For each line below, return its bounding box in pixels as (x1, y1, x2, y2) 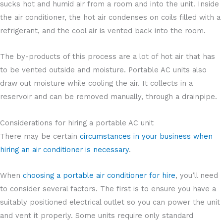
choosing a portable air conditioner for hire (23, 171, 175, 180)
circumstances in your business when (80, 131, 213, 141)
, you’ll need (175, 171, 218, 180)
